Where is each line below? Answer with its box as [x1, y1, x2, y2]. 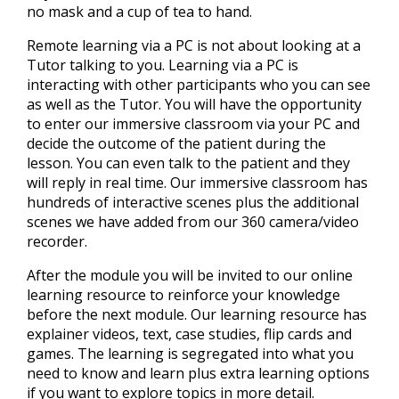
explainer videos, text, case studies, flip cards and [27, 323, 352, 344]
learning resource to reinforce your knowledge [27, 284, 340, 305]
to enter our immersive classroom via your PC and [27, 113, 360, 134]
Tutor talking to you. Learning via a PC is [27, 54, 298, 75]
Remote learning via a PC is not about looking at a [27, 35, 361, 55]
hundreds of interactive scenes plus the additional [27, 191, 359, 212]
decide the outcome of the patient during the [27, 133, 326, 153]
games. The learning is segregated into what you [27, 343, 354, 363]
